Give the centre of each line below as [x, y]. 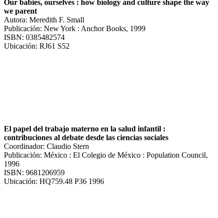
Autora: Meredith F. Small [44, 19]
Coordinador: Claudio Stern [46, 146]
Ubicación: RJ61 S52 [37, 46]
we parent [20, 11]
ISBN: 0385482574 [34, 37]
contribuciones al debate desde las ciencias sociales [86, 137]
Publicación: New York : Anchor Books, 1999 [75, 28]
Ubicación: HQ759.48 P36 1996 [54, 181]
